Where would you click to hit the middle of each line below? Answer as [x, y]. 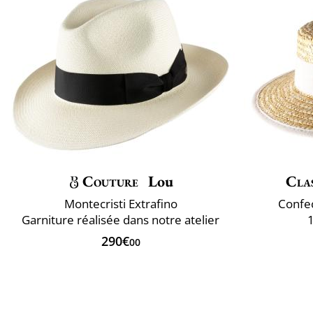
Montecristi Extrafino [121, 203]
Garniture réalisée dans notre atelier [121, 219]
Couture [110, 181]
